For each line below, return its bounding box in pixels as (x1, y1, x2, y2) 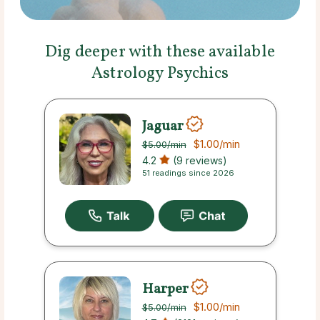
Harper (141, 279, 189, 299)
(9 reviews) (169, 154, 227, 167)
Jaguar (141, 116, 184, 136)
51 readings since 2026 (141, 168, 234, 179)
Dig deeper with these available (45, 41, 275, 64)
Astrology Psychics (91, 62, 229, 86)
